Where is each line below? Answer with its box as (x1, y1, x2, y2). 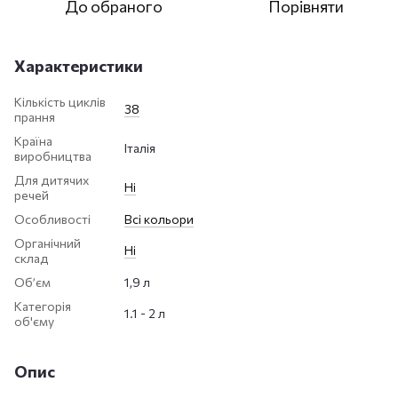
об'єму (14, 313, 54, 329)
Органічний (14, 235, 81, 251)
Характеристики (14, 55, 143, 76)
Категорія (14, 298, 71, 314)
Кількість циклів (14, 93, 106, 109)
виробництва (14, 147, 92, 163)
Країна (14, 132, 52, 148)
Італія (124, 139, 155, 155)
